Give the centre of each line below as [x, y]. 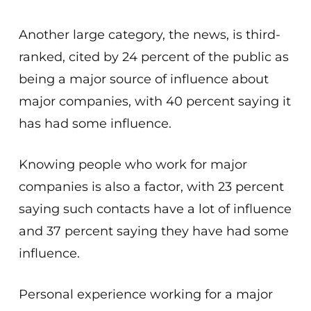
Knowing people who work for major [133, 165]
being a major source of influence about [143, 79]
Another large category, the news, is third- [149, 35]
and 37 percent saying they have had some [153, 231]
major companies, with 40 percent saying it [154, 101]
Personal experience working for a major [145, 294]
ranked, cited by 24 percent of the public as [153, 57]
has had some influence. [95, 124]
